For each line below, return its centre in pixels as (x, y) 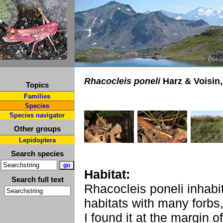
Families (37, 96)
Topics (37, 85)
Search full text (37, 179)
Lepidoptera (37, 140)
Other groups (37, 129)
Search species (37, 154)
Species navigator (37, 115)
